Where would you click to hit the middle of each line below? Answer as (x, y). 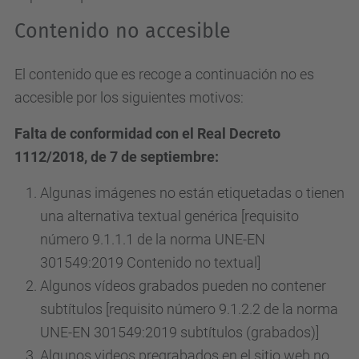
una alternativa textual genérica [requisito (169, 216)
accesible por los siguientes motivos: (129, 97)
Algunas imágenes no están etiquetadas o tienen (192, 193)
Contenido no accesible (123, 31)
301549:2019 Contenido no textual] (150, 262)
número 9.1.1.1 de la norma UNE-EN (153, 239)
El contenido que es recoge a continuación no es (164, 74)
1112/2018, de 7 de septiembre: (117, 157)
